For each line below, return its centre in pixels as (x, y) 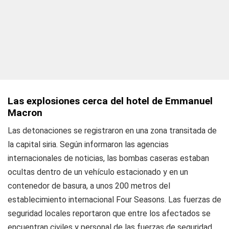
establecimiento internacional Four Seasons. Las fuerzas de (114, 200)
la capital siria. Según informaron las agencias (88, 144)
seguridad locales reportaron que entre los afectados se (109, 213)
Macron (25, 113)
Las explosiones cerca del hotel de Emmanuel (110, 101)
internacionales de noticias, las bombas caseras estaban (108, 158)
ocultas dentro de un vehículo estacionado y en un (98, 172)
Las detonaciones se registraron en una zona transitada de (112, 131)
